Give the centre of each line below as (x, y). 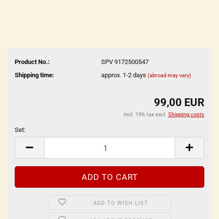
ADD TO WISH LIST (121, 203)
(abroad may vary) (169, 75)
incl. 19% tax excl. (146, 115)
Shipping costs (186, 115)
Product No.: (32, 62)
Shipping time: (34, 75)
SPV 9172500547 (125, 62)
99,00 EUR (179, 102)
